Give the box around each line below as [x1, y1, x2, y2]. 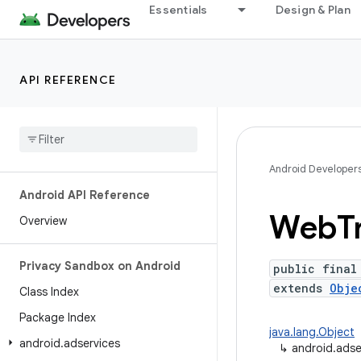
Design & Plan [275, 2, 351, 17]
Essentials [149, 2, 208, 17]
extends [273, 280, 330, 296]
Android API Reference [19, 188, 150, 202]
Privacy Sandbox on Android [19, 259, 180, 273]
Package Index [19, 310, 96, 325]
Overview [19, 214, 67, 228]
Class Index [19, 284, 79, 299]
